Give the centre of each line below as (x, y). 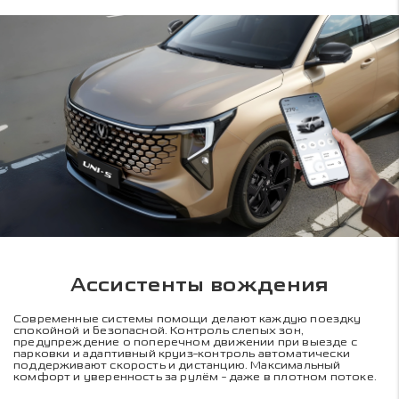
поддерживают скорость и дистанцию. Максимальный (177, 365)
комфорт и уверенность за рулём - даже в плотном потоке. (195, 376)
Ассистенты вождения (199, 285)
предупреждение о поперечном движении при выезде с (185, 342)
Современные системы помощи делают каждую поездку (187, 318)
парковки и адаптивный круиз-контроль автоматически (182, 353)
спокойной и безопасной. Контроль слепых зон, (159, 330)
